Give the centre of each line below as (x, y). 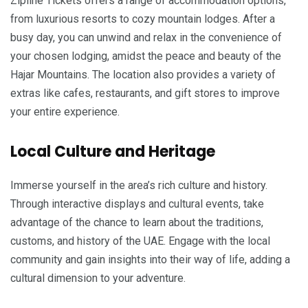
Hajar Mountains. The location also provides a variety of (143, 75)
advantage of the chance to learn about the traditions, (137, 223)
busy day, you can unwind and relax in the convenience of (146, 38)
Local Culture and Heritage (113, 152)
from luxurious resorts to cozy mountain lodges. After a (143, 19)
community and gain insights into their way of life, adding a (150, 260)
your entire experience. (65, 112)
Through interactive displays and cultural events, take (137, 204)
